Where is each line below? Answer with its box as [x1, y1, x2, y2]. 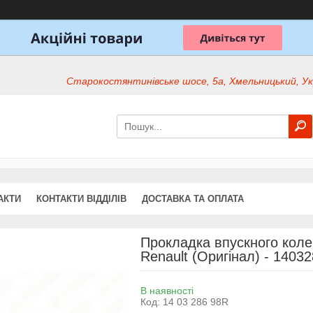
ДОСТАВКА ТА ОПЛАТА [142, 193, 244, 204]
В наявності [140, 284, 194, 296]
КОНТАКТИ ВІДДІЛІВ [36, 193, 126, 204]
